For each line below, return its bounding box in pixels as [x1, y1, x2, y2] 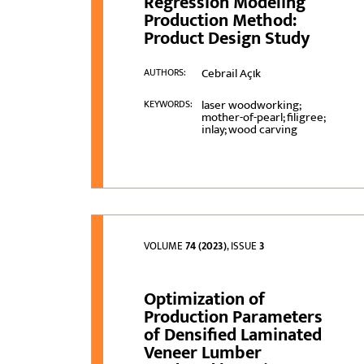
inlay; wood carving [201, 119, 297, 141]
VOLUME [144, 237, 186, 256]
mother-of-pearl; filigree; [201, 107, 325, 128]
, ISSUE [227, 237, 260, 256]
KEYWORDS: [144, 96, 193, 113]
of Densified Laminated [144, 320, 323, 351]
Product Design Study [144, 24, 310, 54]
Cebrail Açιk [201, 63, 261, 84]
